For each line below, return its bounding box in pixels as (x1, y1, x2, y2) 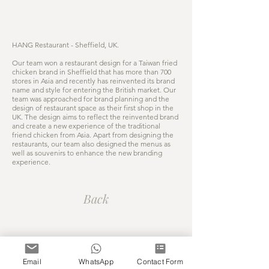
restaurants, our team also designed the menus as (12, 139, 171, 148)
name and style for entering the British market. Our (12, 85, 176, 94)
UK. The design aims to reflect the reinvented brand (12, 112, 178, 121)
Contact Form (137, 256, 183, 266)
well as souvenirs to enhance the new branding (12, 148, 162, 157)
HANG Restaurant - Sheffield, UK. (12, 40, 119, 49)
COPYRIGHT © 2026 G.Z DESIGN (43, 239, 157, 248)
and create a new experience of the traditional (12, 121, 160, 130)
